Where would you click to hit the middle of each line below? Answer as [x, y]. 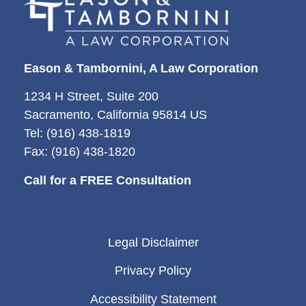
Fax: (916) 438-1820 [80, 152]
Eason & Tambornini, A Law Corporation [141, 68]
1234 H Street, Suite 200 [91, 97]
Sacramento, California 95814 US [115, 115]
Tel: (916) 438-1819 [77, 134]
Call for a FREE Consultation [108, 180]
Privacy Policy [153, 271]
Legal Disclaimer [153, 242]
